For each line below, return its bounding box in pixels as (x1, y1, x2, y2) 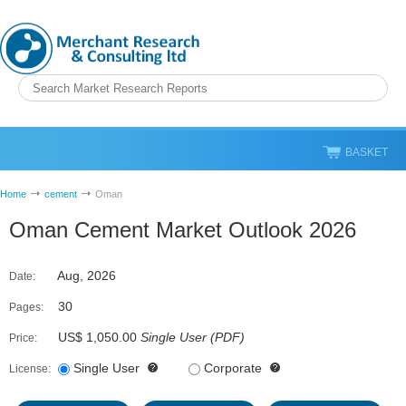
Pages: (9, 301, 43, 314)
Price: (9, 332, 37, 344)
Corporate (204, 361, 262, 375)
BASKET (345, 146, 388, 159)
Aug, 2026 (54, 268, 116, 283)
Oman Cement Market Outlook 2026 (9, 217, 356, 242)
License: (9, 362, 51, 375)
